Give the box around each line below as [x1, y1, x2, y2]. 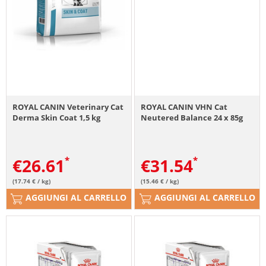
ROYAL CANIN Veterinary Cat [12, 102, 123, 113]
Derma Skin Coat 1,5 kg [12, 112, 100, 123]
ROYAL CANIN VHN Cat [141, 102, 228, 113]
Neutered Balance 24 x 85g [141, 112, 243, 123]
